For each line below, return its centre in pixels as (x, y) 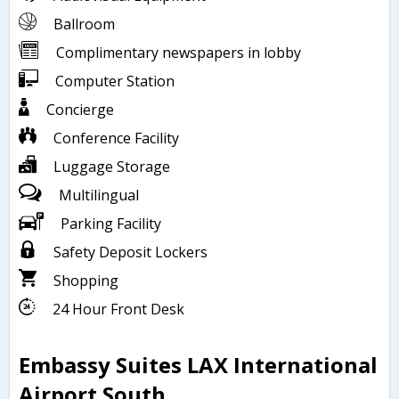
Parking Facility (111, 224)
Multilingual (99, 195)
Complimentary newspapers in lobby (179, 53)
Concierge (80, 110)
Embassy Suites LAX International (198, 365)
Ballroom (84, 24)
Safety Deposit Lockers (130, 252)
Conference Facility (116, 138)
